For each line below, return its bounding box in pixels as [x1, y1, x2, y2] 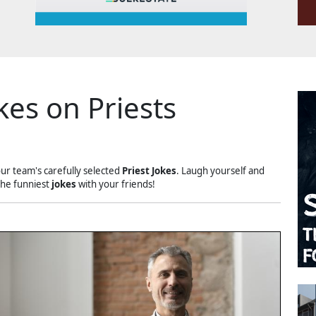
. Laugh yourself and [176, 164, 265, 177]
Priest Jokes [122, 164, 176, 177]
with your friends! [76, 178, 155, 190]
